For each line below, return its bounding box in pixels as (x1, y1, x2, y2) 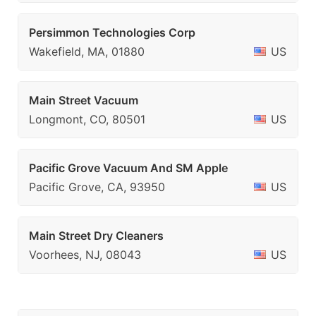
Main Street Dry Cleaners (29, 229, 164, 243)
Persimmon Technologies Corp (29, 25, 195, 39)
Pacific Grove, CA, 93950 (29, 180, 165, 194)
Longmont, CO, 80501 (29, 112, 145, 126)
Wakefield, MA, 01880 (29, 44, 145, 59)
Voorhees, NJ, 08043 (29, 248, 141, 262)
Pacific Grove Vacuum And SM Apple (29, 161, 228, 175)
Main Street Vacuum (29, 93, 138, 107)
